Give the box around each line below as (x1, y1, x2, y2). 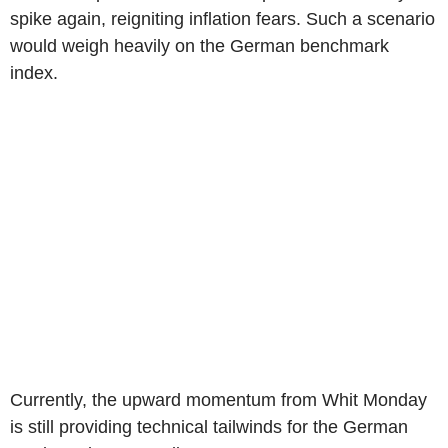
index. (10, 62, 58, 83)
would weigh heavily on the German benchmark (10, 35, 389, 56)
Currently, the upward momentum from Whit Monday (10, 389, 427, 410)
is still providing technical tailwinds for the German (10, 416, 408, 437)
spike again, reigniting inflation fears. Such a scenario (10, 8, 435, 29)
